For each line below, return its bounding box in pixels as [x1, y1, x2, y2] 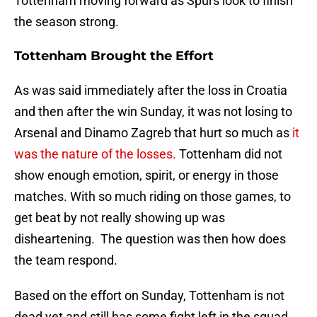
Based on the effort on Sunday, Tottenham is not [14, 288, 284, 304]
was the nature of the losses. [14, 146, 176, 162]
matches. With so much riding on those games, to [14, 189, 291, 204]
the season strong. [14, 14, 119, 30]
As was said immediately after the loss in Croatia [14, 83, 287, 98]
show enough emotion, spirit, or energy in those [14, 168, 279, 183]
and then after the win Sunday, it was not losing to [14, 104, 292, 120]
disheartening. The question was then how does [14, 231, 286, 247]
